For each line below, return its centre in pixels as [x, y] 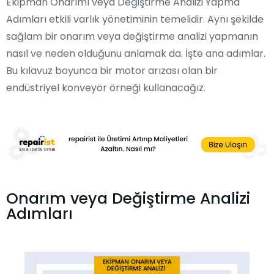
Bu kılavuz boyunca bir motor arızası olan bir [112, 71]
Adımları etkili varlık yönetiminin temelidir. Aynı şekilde [135, 19]
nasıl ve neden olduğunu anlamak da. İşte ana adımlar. [136, 54]
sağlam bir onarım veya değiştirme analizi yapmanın [132, 36]
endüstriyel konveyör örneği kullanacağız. [106, 88]
